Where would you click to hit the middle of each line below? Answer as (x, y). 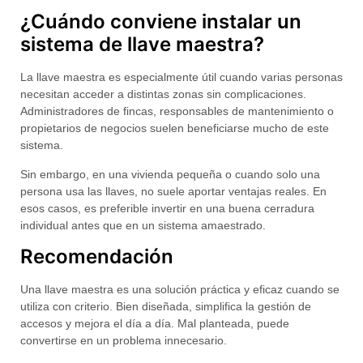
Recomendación (97, 257)
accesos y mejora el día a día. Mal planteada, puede (155, 324)
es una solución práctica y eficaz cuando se (226, 290)
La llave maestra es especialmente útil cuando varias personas (181, 77)
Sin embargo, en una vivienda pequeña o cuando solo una (170, 174)
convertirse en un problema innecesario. (124, 341)
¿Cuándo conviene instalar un (161, 22)
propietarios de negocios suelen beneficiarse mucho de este (175, 128)
